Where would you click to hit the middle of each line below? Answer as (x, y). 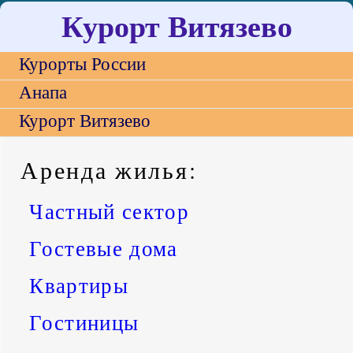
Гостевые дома (104, 248)
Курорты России (82, 64)
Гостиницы (84, 322)
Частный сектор (110, 211)
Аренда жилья (105, 169)
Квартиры (79, 285)
